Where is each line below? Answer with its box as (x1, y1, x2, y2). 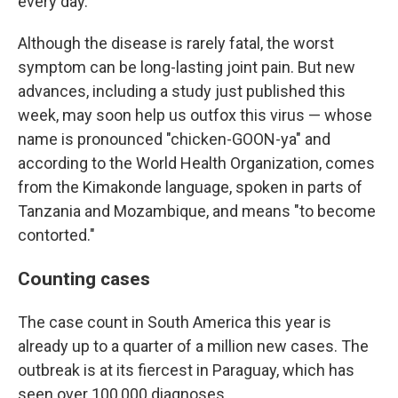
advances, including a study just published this (18, 82, 346, 100)
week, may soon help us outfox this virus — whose (18, 106, 372, 124)
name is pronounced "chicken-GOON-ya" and (18, 130, 330, 148)
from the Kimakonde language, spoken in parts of (18, 178, 362, 196)
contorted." (18, 226, 95, 244)
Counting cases (18, 267, 150, 290)
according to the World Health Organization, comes (18, 154, 375, 172)
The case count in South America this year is (18, 313, 331, 331)
